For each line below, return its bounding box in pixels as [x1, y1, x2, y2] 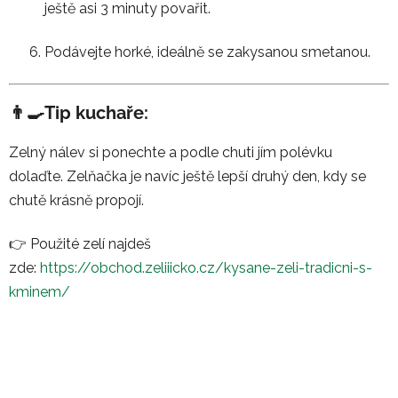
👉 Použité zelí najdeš [9, 235, 151, 252]
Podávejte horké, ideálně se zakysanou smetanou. [44, 43, 370, 60]
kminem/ [9, 283, 70, 300]
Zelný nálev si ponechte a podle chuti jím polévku [9, 143, 332, 161]
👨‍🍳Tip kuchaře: [9, 101, 148, 123]
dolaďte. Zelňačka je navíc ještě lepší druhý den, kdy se [9, 167, 366, 185]
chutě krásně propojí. [9, 191, 144, 209]
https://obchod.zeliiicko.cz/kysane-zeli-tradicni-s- [40, 259, 372, 276]
